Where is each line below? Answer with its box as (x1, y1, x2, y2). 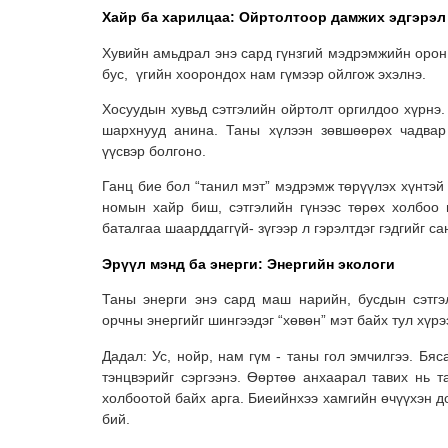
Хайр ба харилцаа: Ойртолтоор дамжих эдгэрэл (102, 9, 446, 26)
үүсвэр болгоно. (102, 143, 206, 160)
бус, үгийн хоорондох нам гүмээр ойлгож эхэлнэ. (102, 65, 426, 82)
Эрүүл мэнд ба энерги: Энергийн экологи (102, 255, 395, 272)
